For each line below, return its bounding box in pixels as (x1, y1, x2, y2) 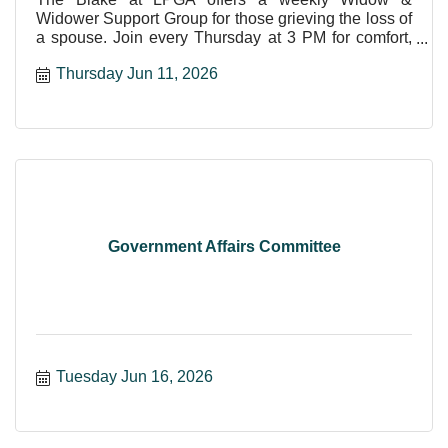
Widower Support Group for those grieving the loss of (36, 9, 412, 27)
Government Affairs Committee (107, 238, 341, 256)
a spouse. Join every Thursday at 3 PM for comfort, (36, 28, 412, 46)
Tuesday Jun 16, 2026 (56, 367, 213, 385)
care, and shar (36, 47, 137, 65)
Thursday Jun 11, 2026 (56, 64, 218, 82)
